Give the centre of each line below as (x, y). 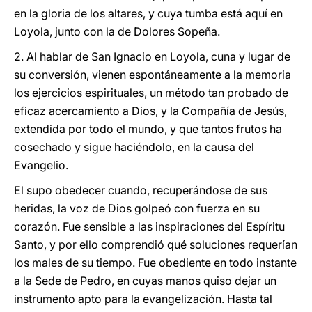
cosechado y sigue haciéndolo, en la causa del (134, 147)
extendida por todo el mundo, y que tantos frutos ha (148, 129)
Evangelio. (41, 165)
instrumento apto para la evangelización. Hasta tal (143, 299)
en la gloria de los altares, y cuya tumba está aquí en (148, 13)
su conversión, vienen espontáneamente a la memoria (153, 75)
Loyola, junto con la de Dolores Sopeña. (117, 31)
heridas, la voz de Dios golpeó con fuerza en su (137, 208)
